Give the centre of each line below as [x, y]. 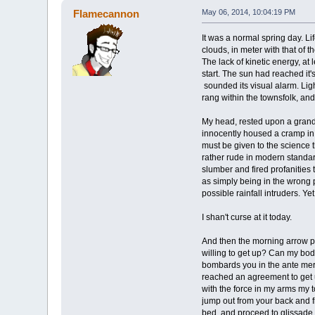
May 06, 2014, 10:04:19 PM [248, 12]
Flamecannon [106, 13]
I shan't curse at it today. [246, 217]
